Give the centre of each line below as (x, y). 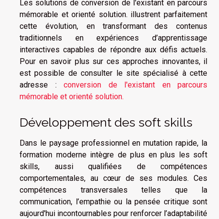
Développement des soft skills (106, 122)
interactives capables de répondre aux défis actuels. (113, 50)
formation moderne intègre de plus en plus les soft (113, 155)
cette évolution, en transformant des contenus (113, 26)
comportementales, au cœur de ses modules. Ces (113, 178)
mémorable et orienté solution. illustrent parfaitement (113, 14)
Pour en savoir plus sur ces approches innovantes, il (113, 61)
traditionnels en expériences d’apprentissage (113, 38)
